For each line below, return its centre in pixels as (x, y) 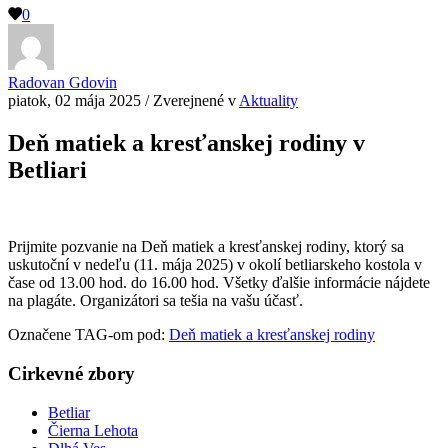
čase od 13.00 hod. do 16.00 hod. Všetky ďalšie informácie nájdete (219, 283)
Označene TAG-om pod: (86, 335)
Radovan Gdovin (62, 83)
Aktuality (268, 101)
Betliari (47, 170)
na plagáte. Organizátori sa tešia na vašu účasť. (155, 301)
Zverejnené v (196, 101)
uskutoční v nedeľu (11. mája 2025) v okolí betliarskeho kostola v (215, 265)
